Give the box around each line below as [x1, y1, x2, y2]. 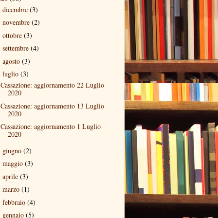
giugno [2, 145, 23, 155]
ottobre [2, 30, 24, 40]
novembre [2, 18, 32, 27]
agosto [2, 56, 22, 66]
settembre [2, 43, 31, 53]
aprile [2, 171, 20, 181]
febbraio [2, 197, 27, 207]
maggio [2, 159, 25, 168]
